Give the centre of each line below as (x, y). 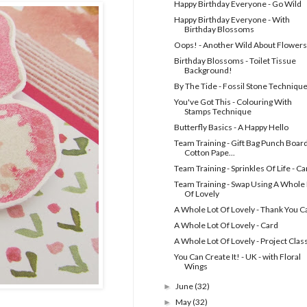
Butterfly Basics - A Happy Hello (231, 127)
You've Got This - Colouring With (233, 102)
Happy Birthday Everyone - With (232, 20)
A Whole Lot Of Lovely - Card (226, 225)
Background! (208, 71)
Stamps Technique (218, 112)
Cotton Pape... (209, 153)
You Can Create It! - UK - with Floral (237, 257)
